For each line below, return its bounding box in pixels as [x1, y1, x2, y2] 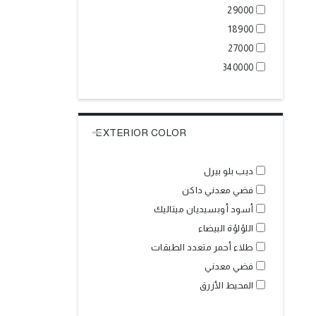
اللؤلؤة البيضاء [198, 223, 254, 233]
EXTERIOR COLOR [96, 127, 186, 138]
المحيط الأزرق [199, 280, 254, 291]
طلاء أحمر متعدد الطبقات [150, 242, 254, 253]
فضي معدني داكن [181, 185, 254, 195]
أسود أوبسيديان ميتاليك [153, 204, 254, 214]
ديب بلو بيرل [203, 166, 254, 176]
